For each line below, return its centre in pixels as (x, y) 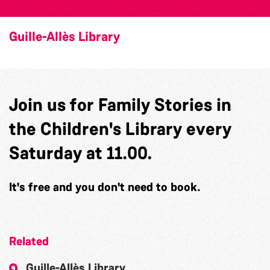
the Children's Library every (120, 129)
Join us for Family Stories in (120, 105)
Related (29, 241)
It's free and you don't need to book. (105, 187)
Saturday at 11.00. (80, 153)
